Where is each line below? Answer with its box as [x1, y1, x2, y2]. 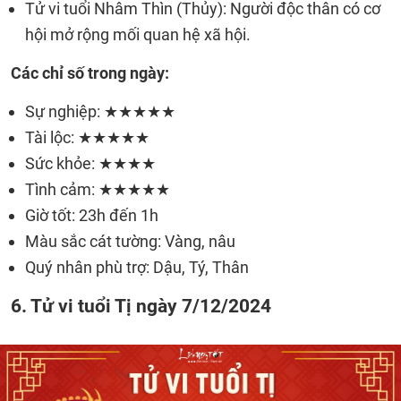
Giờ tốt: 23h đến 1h [25, 206, 158, 225]
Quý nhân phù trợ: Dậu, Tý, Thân [25, 258, 249, 277]
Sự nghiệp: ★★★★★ [25, 102, 175, 121]
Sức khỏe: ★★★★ [25, 154, 156, 173]
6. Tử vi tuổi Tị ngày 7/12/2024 [11, 294, 271, 317]
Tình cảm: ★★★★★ [25, 180, 170, 199]
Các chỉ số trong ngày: [11, 64, 169, 82]
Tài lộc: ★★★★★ [25, 128, 149, 147]
